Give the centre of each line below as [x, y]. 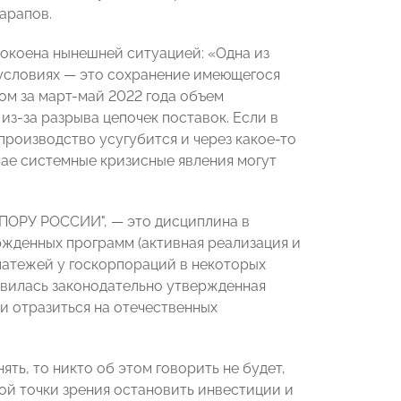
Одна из [243, 53]
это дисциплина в [187, 222]
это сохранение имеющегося [178, 75]
